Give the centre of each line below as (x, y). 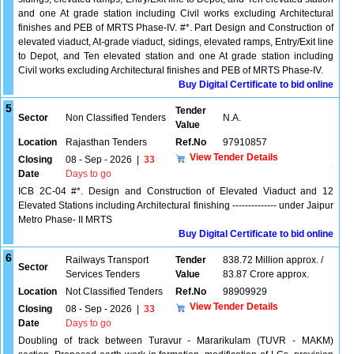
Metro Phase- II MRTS (65, 220)
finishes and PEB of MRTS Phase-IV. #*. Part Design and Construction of (176, 28)
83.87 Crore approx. (266, 274)
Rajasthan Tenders (106, 142)
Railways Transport (107, 260)
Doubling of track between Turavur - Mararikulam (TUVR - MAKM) (176, 341)
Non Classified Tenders (116, 118)
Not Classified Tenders (114, 292)
